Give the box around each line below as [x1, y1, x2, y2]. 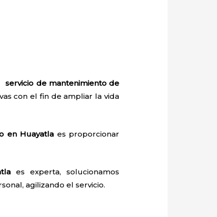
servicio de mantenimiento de [5, 78, 119, 88]
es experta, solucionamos [11, 167, 119, 177]
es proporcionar [54, 129, 119, 139]
